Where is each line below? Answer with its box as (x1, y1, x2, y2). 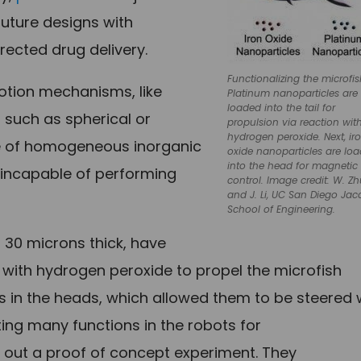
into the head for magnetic (227, 159, 359, 173)
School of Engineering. (227, 202, 336, 217)
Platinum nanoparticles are (227, 86, 359, 101)
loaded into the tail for (227, 101, 336, 115)
